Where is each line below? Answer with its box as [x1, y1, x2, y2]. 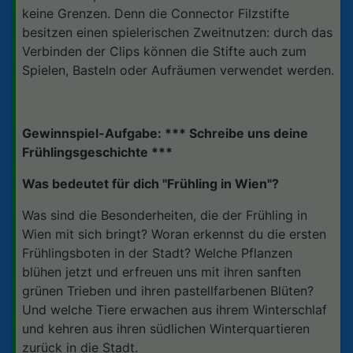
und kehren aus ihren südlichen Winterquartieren [22, 320, 310, 336]
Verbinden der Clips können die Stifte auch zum [22, 43, 307, 59]
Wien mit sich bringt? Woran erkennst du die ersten [22, 225, 326, 242]
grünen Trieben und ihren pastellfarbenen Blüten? [22, 282, 314, 299]
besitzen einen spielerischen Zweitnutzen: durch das [22, 24, 333, 40]
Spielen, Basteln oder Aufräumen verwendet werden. [22, 61, 334, 78]
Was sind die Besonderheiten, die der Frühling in [22, 206, 307, 223]
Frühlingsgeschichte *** [22, 143, 173, 160]
